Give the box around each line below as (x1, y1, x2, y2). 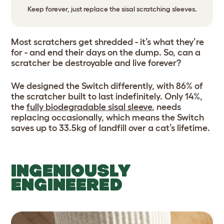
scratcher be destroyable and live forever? (11, 58, 183, 68)
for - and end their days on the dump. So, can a (11, 47, 200, 58)
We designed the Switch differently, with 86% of (11, 81, 203, 91)
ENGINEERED (11, 174, 122, 194)
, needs (152, 102, 181, 112)
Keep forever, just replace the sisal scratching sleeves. (27, 5, 197, 13)
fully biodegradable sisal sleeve (26, 102, 152, 112)
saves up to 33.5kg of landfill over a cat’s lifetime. (11, 123, 212, 133)
